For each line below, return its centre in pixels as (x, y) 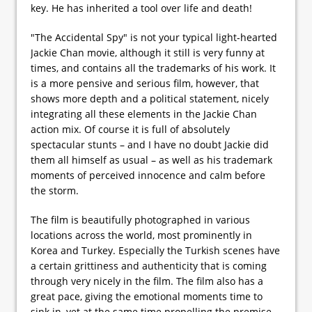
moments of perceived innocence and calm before (148, 175)
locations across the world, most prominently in (141, 235)
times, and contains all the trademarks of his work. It (153, 68)
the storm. (55, 190)
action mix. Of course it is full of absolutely (130, 129)
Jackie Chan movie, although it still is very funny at (148, 52)
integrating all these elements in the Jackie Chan (144, 114)
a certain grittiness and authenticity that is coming (149, 265)
